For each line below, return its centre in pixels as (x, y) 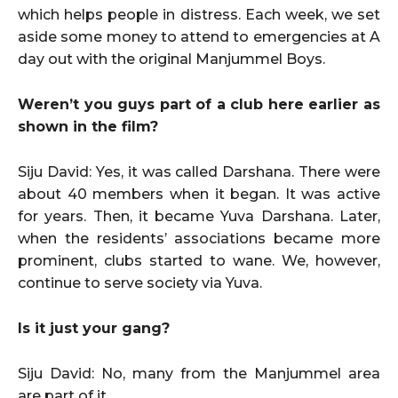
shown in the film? (88, 126)
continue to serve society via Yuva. (140, 283)
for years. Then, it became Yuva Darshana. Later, (199, 216)
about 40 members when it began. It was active (199, 194)
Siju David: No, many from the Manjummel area (199, 373)
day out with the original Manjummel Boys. (171, 59)
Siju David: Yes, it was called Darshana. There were (199, 171)
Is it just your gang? (94, 328)
